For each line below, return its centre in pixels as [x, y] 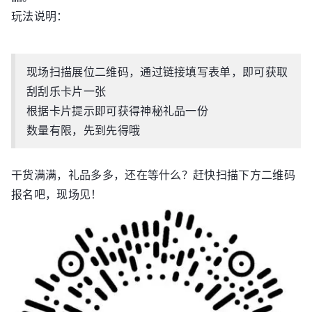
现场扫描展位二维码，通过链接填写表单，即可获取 [157, 72]
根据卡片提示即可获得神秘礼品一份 [118, 111]
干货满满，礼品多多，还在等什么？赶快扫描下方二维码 [154, 175]
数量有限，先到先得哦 [84, 130]
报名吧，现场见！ [57, 194]
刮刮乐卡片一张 [67, 91]
